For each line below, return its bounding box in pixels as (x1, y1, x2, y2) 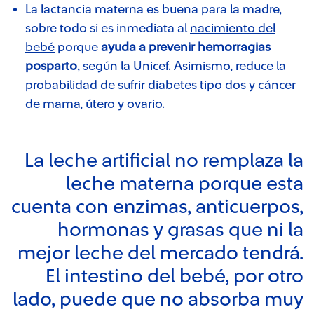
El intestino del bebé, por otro (46, 266, 303, 286)
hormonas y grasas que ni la (57, 220, 303, 240)
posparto (25, 60, 77, 72)
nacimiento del (190, 22, 275, 34)
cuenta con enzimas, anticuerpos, (11, 197, 303, 217)
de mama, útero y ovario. (25, 97, 165, 110)
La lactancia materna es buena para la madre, (25, 3, 282, 15)
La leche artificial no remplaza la (25, 151, 303, 170)
